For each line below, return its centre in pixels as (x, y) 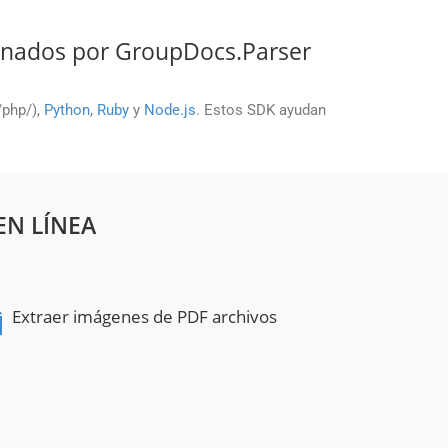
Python (67, 109)
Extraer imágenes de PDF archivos (144, 316)
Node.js (170, 109)
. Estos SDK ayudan (261, 109)
